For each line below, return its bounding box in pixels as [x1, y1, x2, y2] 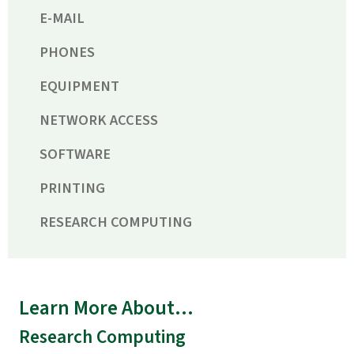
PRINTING [40, 177, 105, 198]
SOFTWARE [40, 143, 111, 164]
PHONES [40, 41, 95, 62]
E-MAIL [40, 7, 85, 28]
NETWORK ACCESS [40, 109, 158, 130]
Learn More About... [19, 293, 194, 322]
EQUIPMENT [40, 75, 119, 96]
